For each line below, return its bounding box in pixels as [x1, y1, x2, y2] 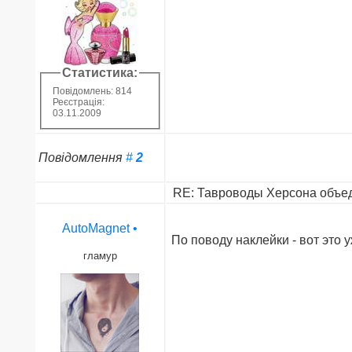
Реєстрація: [52, 97, 104, 108]
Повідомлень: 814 [52, 86, 132, 97]
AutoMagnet [62, 221, 130, 235]
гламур [82, 249, 117, 262]
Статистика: [62, 65, 138, 79]
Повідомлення [38, 150, 126, 164]
